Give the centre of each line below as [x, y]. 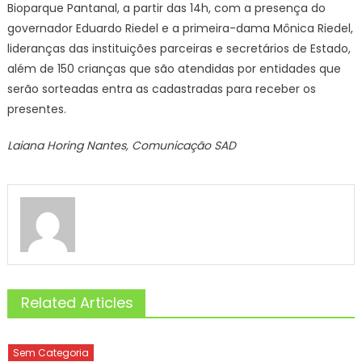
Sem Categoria [51, 352]
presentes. [36, 109]
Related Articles [77, 302]
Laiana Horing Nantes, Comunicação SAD [121, 145]
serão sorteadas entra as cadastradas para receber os [161, 89]
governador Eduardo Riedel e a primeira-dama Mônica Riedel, [180, 28]
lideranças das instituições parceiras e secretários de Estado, [179, 48]
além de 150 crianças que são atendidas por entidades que [174, 69]
